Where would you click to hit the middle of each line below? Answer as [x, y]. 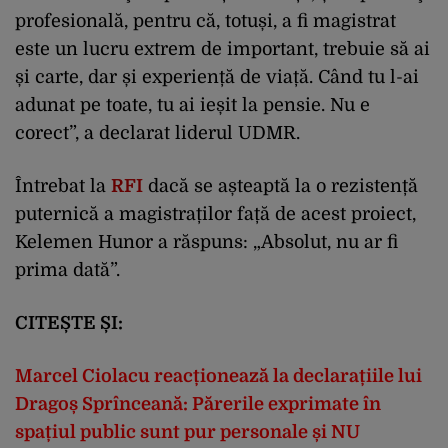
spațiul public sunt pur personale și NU [187, 431]
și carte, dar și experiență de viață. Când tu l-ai [217, 76]
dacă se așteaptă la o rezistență [280, 185]
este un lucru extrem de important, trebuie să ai [222, 48]
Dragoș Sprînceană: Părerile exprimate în [198, 403]
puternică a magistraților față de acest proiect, [215, 213]
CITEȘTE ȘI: [69, 322]
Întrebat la [63, 185]
